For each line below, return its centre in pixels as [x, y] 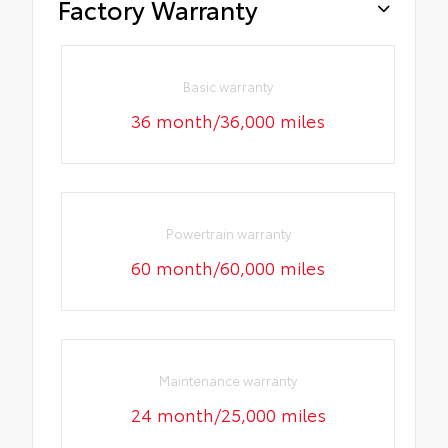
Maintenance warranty [228, 380]
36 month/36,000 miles [228, 119]
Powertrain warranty [228, 233]
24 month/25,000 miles [228, 414]
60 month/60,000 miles [228, 267]
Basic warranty [228, 85]
